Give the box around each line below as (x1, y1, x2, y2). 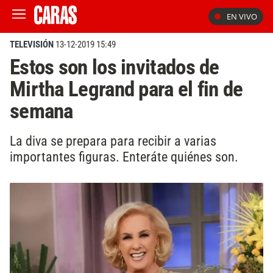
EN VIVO (227, 11, 257, 22)
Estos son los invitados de (10, 54, 219, 80)
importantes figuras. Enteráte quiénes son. (10, 148, 238, 165)
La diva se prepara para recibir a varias (10, 132, 216, 149)
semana (10, 98, 73, 124)
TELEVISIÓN (10, 39, 54, 50)
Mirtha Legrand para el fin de (10, 76, 243, 102)
